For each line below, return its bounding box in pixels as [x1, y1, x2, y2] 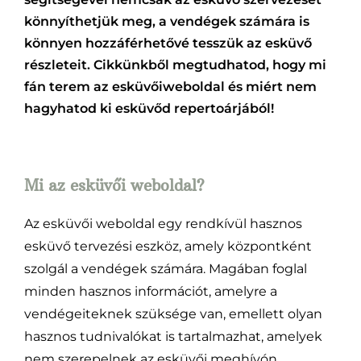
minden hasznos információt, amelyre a [23, 284, 277, 300]
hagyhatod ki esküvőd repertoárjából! [23, 100, 274, 116]
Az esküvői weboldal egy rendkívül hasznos [23, 216, 302, 232]
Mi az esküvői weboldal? [23, 176, 205, 196]
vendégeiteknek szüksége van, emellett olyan [23, 306, 322, 322]
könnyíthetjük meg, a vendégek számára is [23, 13, 309, 29]
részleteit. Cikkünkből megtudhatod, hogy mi [23, 56, 326, 73]
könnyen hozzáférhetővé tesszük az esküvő [23, 35, 312, 51]
